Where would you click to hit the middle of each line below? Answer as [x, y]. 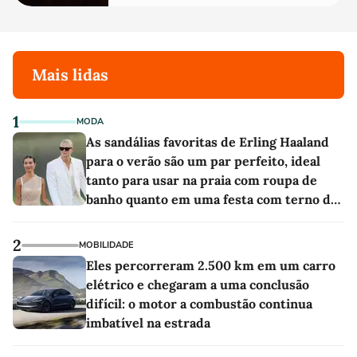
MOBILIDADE [106, 245]
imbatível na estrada [148, 323]
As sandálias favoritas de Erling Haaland [208, 142]
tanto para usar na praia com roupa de [202, 180]
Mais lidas [70, 75]
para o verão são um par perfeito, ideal [203, 161]
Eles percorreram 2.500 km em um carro [211, 265]
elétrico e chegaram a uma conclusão [198, 284]
